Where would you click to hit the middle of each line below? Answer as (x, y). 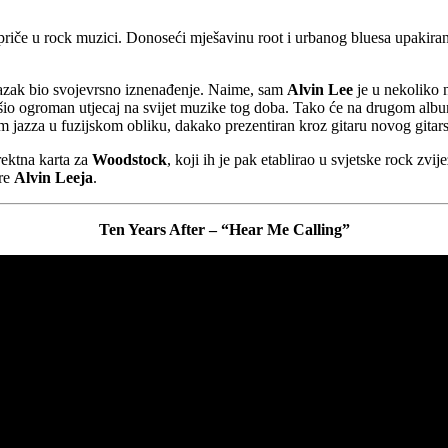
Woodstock (129, 159)
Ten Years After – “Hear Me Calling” (224, 229)
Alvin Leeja (53, 177)
